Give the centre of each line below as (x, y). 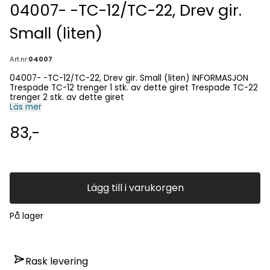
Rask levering (57, 261)
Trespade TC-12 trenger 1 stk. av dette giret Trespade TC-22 (100, 87)
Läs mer (26, 107)
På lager (27, 215)
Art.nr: (19, 59)
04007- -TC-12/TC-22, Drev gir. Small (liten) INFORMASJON (101, 78)
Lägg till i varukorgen (135, 187)
